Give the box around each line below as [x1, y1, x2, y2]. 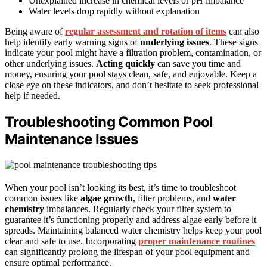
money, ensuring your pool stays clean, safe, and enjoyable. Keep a [5, 69, 257, 80]
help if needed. [5, 91, 60, 101]
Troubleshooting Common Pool [5, 113, 213, 131]
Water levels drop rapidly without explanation [29, 6, 200, 17]
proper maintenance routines [138, 236, 255, 247]
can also [226, 26, 259, 37]
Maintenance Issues [5, 131, 138, 148]
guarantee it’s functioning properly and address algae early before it [5, 215, 256, 225]
